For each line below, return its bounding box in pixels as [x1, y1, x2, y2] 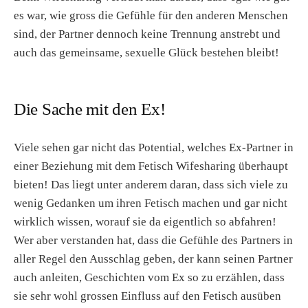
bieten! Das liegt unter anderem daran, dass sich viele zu [14, 178, 288, 192]
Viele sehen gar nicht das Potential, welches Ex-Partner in [14, 141, 294, 155]
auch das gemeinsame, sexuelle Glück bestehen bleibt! [14, 46, 279, 60]
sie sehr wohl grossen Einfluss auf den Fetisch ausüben [14, 289, 281, 303]
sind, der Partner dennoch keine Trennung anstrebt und [14, 27, 280, 41]
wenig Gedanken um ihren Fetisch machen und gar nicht [14, 197, 287, 210]
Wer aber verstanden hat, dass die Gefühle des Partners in [14, 234, 293, 247]
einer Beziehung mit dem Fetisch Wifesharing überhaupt [14, 159, 288, 173]
